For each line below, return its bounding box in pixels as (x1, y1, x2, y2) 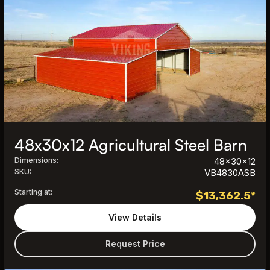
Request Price (105, 239, 165, 249)
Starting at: (14, 187, 52, 196)
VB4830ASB (204, 167, 256, 178)
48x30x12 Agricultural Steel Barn (14, 135, 247, 154)
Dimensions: (14, 155, 58, 165)
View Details (108, 212, 162, 222)
